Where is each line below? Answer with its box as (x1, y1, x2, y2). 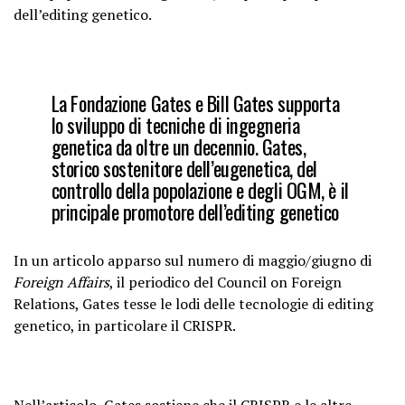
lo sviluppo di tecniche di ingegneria (51, 109, 300, 139)
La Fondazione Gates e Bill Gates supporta (51, 88, 340, 118)
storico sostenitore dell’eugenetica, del (51, 153, 317, 183)
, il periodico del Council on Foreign (109, 272, 342, 292)
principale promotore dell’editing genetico (51, 196, 339, 226)
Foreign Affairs (14, 272, 109, 292)
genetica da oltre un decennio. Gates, (51, 131, 306, 161)
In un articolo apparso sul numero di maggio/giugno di (14, 250, 372, 270)
